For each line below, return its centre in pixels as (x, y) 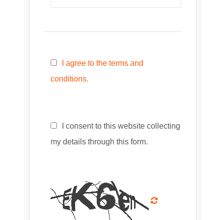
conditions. (69, 79)
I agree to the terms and (103, 63)
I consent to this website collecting (120, 126)
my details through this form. (99, 142)
